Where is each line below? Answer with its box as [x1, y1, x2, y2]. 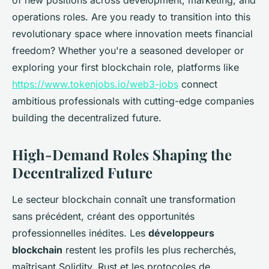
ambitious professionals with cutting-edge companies [12, 95, 254, 107]
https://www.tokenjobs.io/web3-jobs [12, 78, 178, 91]
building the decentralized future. [12, 112, 162, 124]
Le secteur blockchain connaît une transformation [12, 193, 235, 206]
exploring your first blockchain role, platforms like [12, 61, 239, 74]
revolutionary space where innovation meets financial [12, 28, 253, 40]
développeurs [148, 227, 214, 240]
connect [178, 78, 217, 91]
